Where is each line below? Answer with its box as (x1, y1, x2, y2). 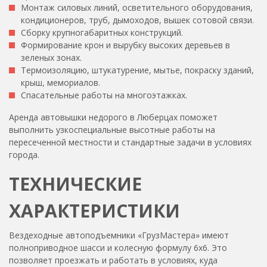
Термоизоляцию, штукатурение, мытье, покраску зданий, (21, 64, 254, 76)
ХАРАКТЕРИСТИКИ (9, 198, 180, 223)
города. (9, 148, 39, 160)
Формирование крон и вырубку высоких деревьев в (21, 39, 230, 51)
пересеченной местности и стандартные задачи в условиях (9, 136, 252, 148)
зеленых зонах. (21, 51, 82, 63)
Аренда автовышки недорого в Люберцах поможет (9, 111, 218, 123)
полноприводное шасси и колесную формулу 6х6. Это (9, 241, 227, 253)
